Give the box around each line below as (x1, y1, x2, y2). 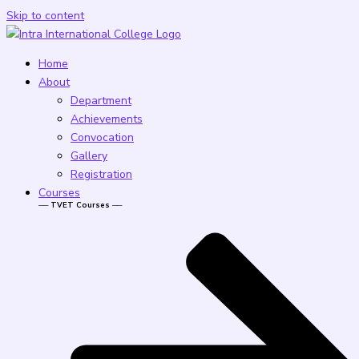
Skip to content (6, 8, 84, 23)
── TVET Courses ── (38, 200, 122, 210)
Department (71, 93, 131, 108)
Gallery (71, 148, 107, 163)
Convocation (71, 130, 134, 145)
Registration (71, 167, 132, 182)
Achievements (71, 111, 143, 127)
